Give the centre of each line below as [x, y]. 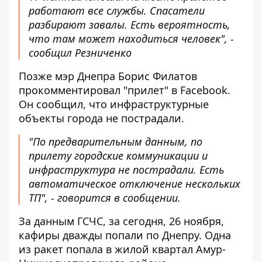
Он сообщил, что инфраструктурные [114, 104]
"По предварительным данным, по [116, 141]
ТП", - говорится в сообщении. [105, 197]
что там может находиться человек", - [131, 38]
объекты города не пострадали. [101, 118]
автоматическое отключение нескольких [135, 183]
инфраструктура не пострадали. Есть [126, 169]
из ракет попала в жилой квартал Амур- [122, 249]
